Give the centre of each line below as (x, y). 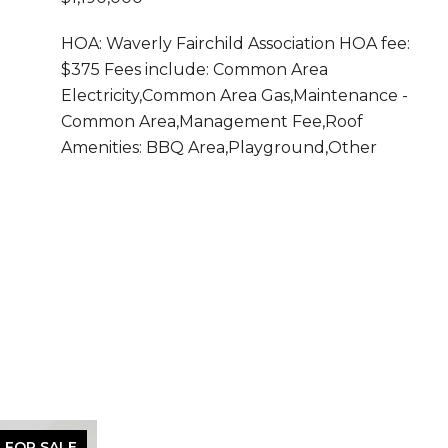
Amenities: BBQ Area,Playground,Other (219, 147)
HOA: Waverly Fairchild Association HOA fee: (235, 43)
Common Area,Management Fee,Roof (212, 121)
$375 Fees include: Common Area (194, 69)
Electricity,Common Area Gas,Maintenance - (234, 95)
